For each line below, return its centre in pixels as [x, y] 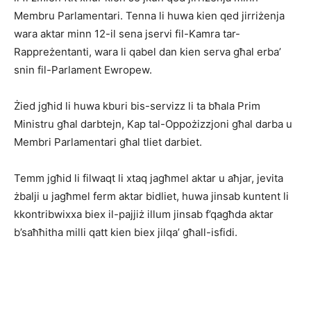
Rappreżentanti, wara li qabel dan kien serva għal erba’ [148, 51]
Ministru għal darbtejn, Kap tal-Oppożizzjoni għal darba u [153, 124]
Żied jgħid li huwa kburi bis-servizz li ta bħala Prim [137, 106]
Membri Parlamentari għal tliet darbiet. [108, 142]
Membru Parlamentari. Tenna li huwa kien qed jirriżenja [149, 15]
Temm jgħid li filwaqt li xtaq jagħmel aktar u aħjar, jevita [149, 178]
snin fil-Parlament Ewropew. [83, 69]
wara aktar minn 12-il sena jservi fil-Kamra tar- [127, 33]
